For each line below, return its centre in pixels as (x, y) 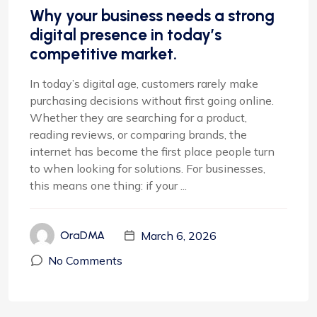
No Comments (85, 260)
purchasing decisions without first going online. (152, 100)
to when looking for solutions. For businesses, (148, 168)
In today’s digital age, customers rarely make (144, 83)
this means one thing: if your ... (108, 185)
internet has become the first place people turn (152, 151)
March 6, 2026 (179, 235)
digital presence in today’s (126, 35)
